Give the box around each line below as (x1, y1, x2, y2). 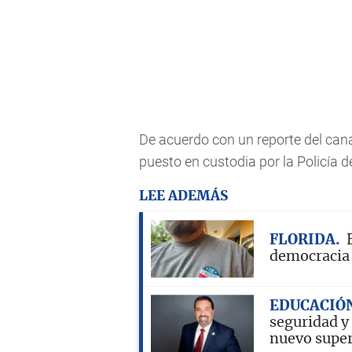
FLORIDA (269, 233, 335, 247)
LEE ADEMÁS (139, 189, 228, 203)
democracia (269, 249, 350, 264)
